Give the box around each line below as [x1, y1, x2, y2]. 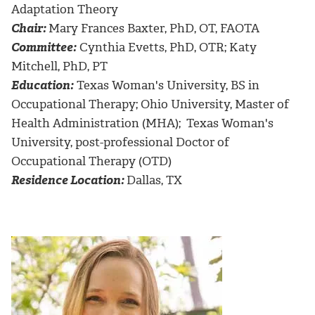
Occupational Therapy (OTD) [11, 153, 172, 169]
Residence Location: [11, 172, 124, 188]
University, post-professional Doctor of [11, 134, 229, 150]
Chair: [11, 20, 46, 37]
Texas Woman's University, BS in [74, 77, 259, 94]
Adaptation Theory [11, 1, 118, 18]
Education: [11, 77, 74, 94]
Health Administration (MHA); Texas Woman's [11, 115, 274, 131]
